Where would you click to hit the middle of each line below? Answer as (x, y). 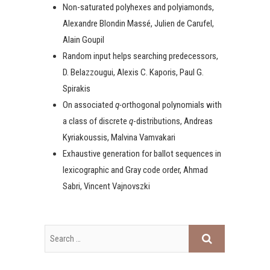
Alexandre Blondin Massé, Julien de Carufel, (138, 23)
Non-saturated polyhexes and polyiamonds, (138, 7)
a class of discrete (96, 121)
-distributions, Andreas (173, 121)
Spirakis (77, 88)
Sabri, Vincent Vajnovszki (106, 186)
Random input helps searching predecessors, (140, 56)
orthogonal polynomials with (172, 105)
